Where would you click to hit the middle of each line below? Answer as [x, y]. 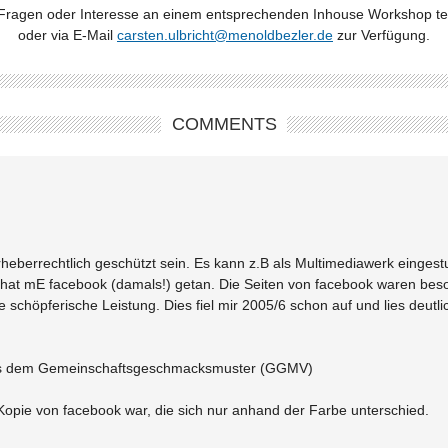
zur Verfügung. [381, 34]
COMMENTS [224, 123]
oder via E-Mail [67, 34]
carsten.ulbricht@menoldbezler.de [225, 34]
